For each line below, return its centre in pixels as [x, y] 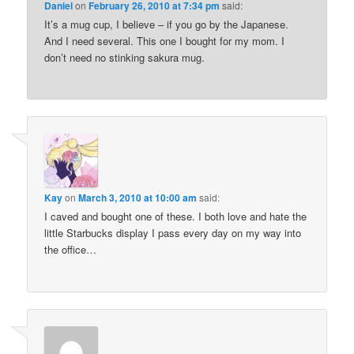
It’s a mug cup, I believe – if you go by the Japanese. [167, 24]
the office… [71, 250]
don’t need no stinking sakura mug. [125, 57]
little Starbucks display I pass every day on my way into [173, 233]
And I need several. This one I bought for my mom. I [165, 40]
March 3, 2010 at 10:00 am [138, 198]
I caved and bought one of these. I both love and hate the [176, 217]
